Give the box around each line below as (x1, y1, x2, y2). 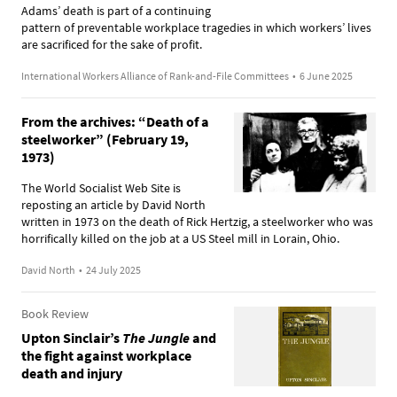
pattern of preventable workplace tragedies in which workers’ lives (21, 19, 371, 35)
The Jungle (122, 328, 190, 346)
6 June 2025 (300, 68, 353, 82)
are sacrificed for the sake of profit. (21, 35, 202, 52)
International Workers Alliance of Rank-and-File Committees (21, 68, 289, 82)
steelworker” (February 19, (21, 129, 189, 148)
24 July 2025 (86, 262, 141, 276)
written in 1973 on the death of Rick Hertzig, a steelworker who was (21, 213, 373, 230)
